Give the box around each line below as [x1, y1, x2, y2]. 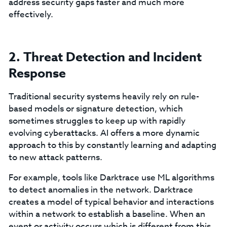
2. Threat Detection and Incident [8, 48, 202, 66]
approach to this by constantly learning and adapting [8, 139, 216, 152]
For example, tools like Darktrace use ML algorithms [8, 171, 214, 184]
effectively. [8, 8, 53, 21]
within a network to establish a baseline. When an [8, 208, 205, 220]
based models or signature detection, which [8, 102, 183, 115]
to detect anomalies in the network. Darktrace [8, 183, 193, 196]
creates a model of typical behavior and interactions [8, 196, 214, 208]
